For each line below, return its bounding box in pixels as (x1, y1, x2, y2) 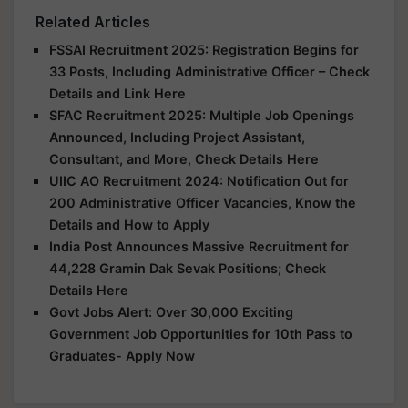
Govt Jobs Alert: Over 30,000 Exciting (49, 304, 293, 320)
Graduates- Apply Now (49, 348, 195, 363)
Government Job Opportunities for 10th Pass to (49, 326, 352, 342)
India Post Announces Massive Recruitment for (49, 239, 349, 254)
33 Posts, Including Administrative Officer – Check (49, 64, 370, 79)
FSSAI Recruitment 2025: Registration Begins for (49, 42, 359, 57)
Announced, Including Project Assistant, (49, 129, 305, 145)
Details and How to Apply (49, 217, 209, 232)
